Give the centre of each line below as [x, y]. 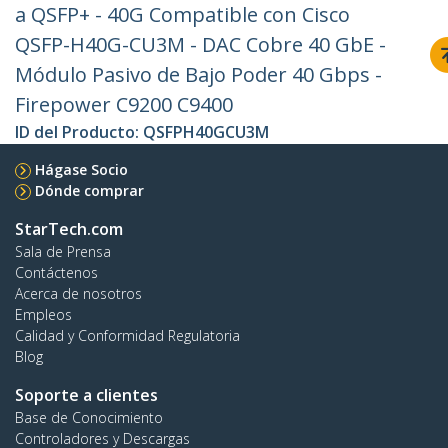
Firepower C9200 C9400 [124, 105]
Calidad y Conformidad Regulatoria [127, 336]
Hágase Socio [81, 170]
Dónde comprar [89, 191]
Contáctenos [56, 273]
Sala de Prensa [63, 252]
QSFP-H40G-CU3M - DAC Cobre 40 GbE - [200, 45]
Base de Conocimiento [89, 418]
